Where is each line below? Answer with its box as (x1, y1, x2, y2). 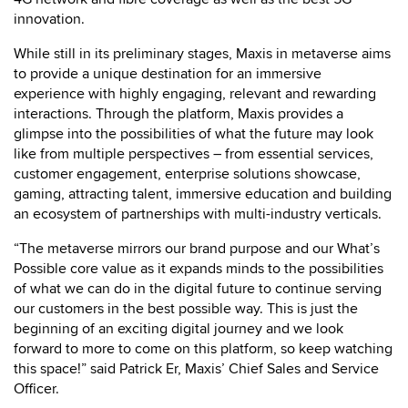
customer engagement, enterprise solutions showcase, (14, 164, 361, 183)
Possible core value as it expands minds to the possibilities (14, 259, 383, 278)
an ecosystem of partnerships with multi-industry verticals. (14, 204, 382, 223)
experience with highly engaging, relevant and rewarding (14, 84, 376, 103)
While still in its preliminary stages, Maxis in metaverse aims (14, 44, 391, 63)
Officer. (14, 379, 59, 398)
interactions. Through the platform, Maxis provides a (14, 104, 343, 123)
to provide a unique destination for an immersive (14, 64, 321, 83)
